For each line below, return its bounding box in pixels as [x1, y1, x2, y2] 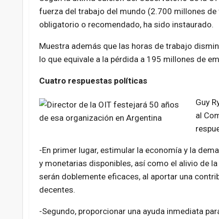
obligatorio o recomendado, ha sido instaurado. [39, 20, 214, 30]
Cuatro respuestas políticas [39, 76, 147, 86]
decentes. [39, 185, 75, 195]
